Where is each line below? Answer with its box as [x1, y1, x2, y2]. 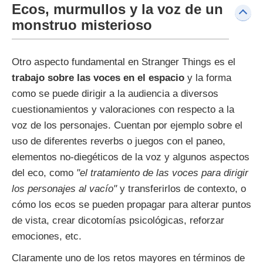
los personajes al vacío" [12, 183, 117, 195]
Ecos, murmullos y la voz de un [12, 1, 223, 18]
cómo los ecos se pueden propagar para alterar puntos [12, 199, 251, 211]
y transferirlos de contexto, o [117, 183, 246, 195]
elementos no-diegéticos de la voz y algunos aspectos [12, 151, 249, 163]
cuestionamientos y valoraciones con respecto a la [12, 104, 234, 116]
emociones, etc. [12, 231, 82, 242]
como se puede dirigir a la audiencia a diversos [12, 88, 218, 100]
